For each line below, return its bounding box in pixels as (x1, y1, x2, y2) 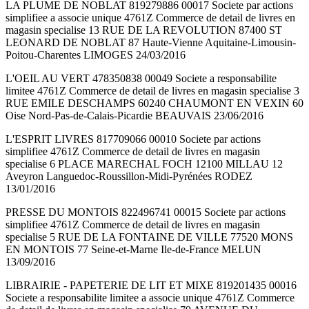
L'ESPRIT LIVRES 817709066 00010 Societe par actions (6, 133, 261, 146)
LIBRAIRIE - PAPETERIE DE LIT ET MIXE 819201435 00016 (6, 279, 297, 292)
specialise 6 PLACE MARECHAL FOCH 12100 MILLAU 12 (6, 158, 283, 170)
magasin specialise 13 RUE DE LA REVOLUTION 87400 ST (6, 24, 282, 37)
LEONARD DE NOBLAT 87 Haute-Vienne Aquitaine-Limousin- (6, 37, 296, 49)
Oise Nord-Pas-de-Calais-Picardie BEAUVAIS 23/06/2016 (6, 110, 263, 122)
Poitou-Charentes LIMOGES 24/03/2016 (6, 49, 186, 61)
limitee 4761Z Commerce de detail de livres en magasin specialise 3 (6, 85, 299, 97)
